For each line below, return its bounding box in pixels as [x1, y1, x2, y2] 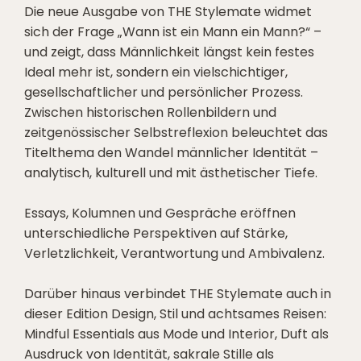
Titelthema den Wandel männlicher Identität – [24, 143, 318, 162]
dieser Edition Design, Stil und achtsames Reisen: [24, 304, 326, 323]
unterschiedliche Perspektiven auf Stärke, [24, 223, 288, 243]
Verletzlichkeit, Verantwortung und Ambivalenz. [24, 243, 325, 263]
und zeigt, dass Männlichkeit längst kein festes [24, 42, 314, 61]
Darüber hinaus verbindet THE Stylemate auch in [24, 284, 331, 303]
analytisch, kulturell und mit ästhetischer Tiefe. [24, 163, 317, 182]
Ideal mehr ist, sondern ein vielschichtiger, [24, 62, 288, 81]
